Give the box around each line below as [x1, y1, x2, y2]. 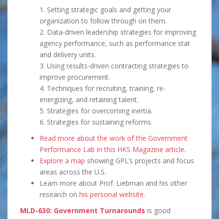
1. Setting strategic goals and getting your [40, 5, 171, 15]
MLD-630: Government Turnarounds [20, 206, 145, 216]
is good [145, 206, 171, 216]
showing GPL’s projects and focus [85, 156, 194, 166]
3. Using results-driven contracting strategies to [40, 61, 189, 71]
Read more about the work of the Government [40, 133, 188, 143]
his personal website [79, 190, 144, 199]
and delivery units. [40, 50, 96, 60]
